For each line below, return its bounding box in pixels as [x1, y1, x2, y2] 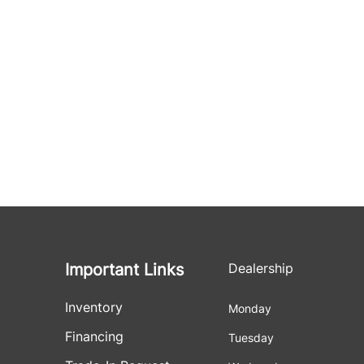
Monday [228, 301, 272, 315]
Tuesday [228, 331, 275, 344]
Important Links [65, 260, 184, 279]
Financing [65, 328, 123, 344]
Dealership [228, 260, 294, 276]
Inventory [65, 299, 123, 315]
